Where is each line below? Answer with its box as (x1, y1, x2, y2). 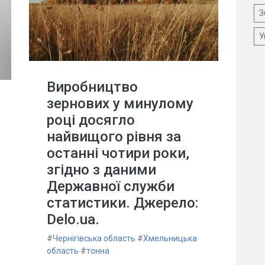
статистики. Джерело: (47, 194, 198, 211)
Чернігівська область (53, 233, 135, 243)
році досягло (47, 111, 135, 128)
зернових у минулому (47, 95, 193, 112)
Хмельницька (143, 233, 197, 243)
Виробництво (47, 78, 138, 95)
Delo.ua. (47, 211, 99, 228)
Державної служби (47, 177, 174, 195)
